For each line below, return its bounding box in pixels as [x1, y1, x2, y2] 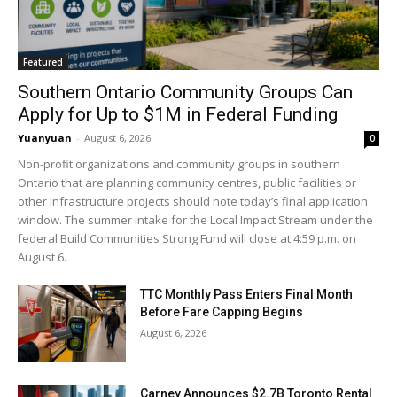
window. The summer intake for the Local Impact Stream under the [18, 211, 373, 228]
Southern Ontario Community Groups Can [18, 81, 353, 103]
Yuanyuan [18, 130, 72, 144]
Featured [23, 55, 63, 68]
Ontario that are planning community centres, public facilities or [18, 174, 356, 191]
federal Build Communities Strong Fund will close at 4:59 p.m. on [18, 230, 356, 246]
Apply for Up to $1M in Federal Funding [18, 103, 338, 125]
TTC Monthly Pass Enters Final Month [140, 286, 354, 301]
